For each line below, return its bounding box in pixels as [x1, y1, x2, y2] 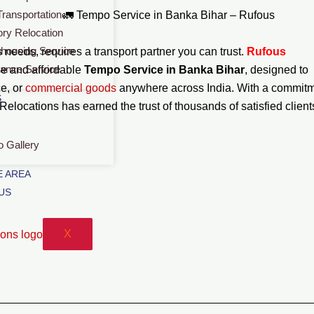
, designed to [245, 64, 308, 76]
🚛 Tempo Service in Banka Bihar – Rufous [62, 9, 275, 21]
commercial [25, 82, 86, 94]
